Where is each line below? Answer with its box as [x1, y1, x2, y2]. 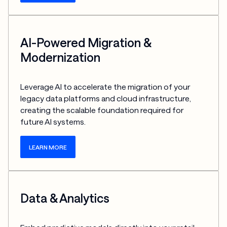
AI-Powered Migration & [20, 35, 152, 50]
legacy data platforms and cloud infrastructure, [20, 93, 192, 103]
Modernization [20, 50, 101, 65]
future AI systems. [20, 117, 86, 126]
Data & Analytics [20, 191, 110, 206]
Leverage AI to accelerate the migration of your [20, 82, 191, 91]
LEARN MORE [29, 143, 67, 151]
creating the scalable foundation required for [20, 105, 184, 115]
